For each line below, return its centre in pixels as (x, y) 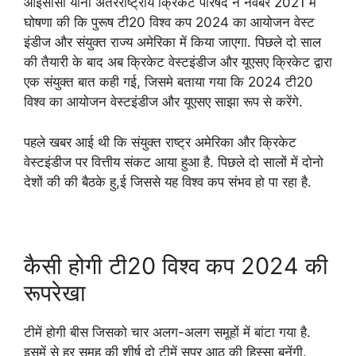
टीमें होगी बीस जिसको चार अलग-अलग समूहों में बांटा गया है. (167, 332)
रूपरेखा (55, 292)
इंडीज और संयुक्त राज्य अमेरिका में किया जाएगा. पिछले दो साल (172, 42)
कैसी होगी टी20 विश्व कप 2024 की (176, 265)
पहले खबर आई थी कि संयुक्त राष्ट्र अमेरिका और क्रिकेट (160, 142)
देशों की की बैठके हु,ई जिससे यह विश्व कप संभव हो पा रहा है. (168, 182)
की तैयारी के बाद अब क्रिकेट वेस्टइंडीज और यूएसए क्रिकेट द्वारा (178, 62)
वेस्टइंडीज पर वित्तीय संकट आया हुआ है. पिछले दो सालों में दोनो (174, 162)
